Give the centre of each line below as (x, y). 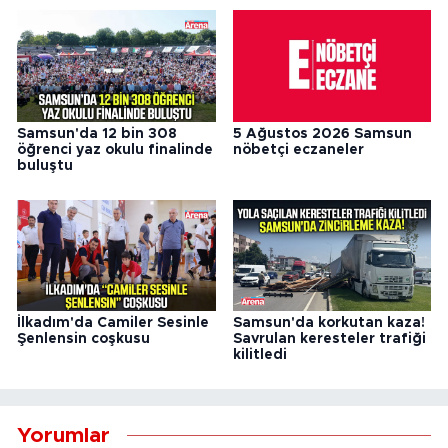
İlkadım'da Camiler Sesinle (113, 323)
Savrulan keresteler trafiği (329, 339)
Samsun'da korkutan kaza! (328, 323)
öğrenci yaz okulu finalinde (115, 150)
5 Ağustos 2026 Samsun (322, 134)
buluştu (45, 166)
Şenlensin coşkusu (83, 339)
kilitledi (259, 355)
